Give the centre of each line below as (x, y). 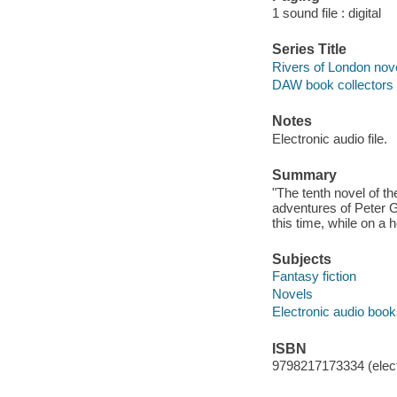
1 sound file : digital (326, 13)
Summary (304, 175)
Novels (292, 294)
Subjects (301, 259)
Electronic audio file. (329, 138)
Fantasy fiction (314, 276)
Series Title (309, 50)
